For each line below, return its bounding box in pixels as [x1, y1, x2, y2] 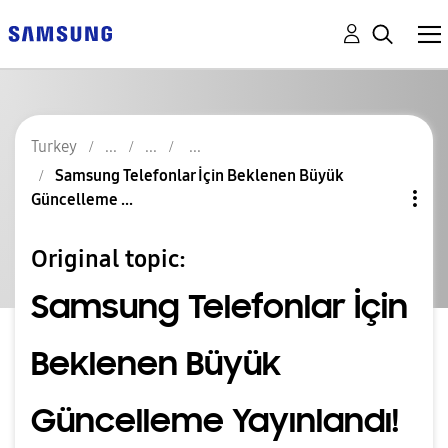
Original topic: [31, 244, 186, 273]
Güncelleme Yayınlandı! [31, 399, 399, 442]
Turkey [31, 137, 77, 156]
